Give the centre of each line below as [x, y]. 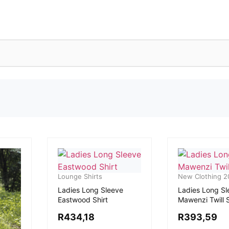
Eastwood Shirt [83, 199]
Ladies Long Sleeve [90, 190]
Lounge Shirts [80, 176]
